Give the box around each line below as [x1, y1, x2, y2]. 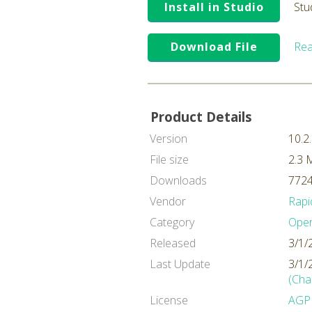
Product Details [150, 108, 252, 125]
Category [150, 214, 194, 230]
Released [150, 235, 196, 251]
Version [150, 131, 187, 146]
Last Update [150, 256, 210, 272]
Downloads [150, 173, 207, 188]
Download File [170, 39, 258, 54]
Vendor [150, 194, 186, 209]
